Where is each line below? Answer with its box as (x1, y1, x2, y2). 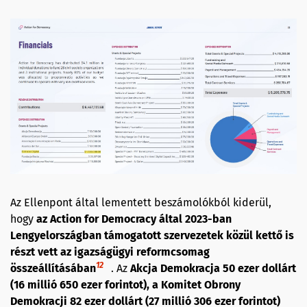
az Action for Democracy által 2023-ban (36, 212, 232, 225)
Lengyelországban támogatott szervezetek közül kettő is (10, 228, 294, 242)
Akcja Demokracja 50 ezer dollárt (130, 261, 296, 275)
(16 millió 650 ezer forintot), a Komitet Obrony (10, 278, 241, 291)
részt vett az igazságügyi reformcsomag (10, 245, 210, 258)
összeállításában (10, 261, 96, 275)
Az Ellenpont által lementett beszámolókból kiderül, (10, 195, 271, 209)
